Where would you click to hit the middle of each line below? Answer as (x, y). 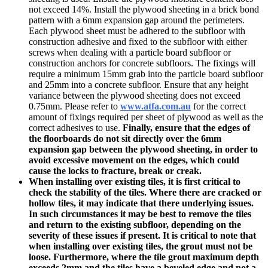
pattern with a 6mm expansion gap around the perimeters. (137, 20)
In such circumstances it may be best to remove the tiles (140, 214)
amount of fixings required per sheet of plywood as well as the (146, 117)
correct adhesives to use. (76, 128)
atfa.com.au (167, 106)
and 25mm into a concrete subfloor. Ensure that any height (138, 85)
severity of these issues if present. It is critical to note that (142, 236)
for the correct (218, 106)
